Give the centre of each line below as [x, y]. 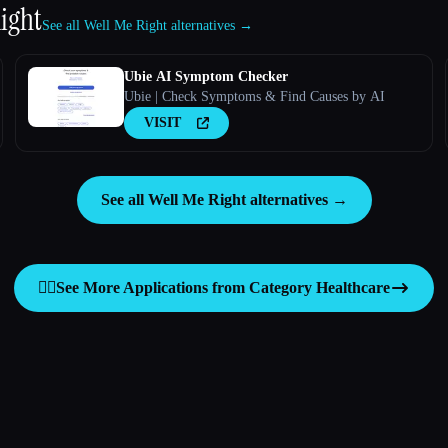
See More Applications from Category [186, 287]
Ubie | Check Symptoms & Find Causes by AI [254, 96]
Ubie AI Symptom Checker [205, 76]
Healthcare [353, 287]
